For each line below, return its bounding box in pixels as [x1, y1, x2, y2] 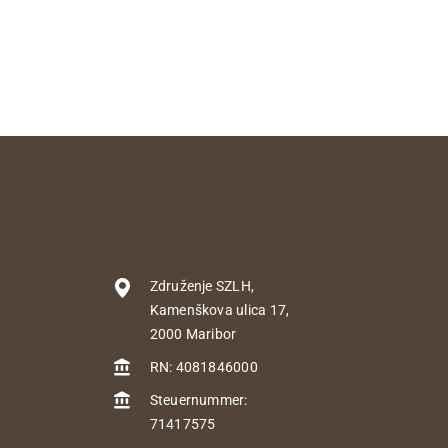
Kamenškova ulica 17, [149, 302, 290, 319]
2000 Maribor [149, 326, 237, 343]
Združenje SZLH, [149, 278, 255, 295]
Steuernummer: [149, 392, 248, 409]
